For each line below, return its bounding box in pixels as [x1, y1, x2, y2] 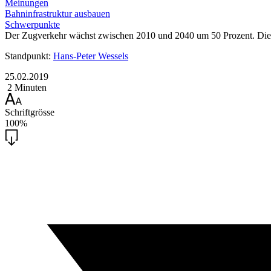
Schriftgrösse [5, 107, 54, 117]
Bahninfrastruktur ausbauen [5, 8, 110, 19]
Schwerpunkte [5, 19, 60, 30]
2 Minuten [5, 82, 47, 93]
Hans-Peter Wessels [53, 51, 128, 61]
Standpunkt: [5, 51, 53, 61]
